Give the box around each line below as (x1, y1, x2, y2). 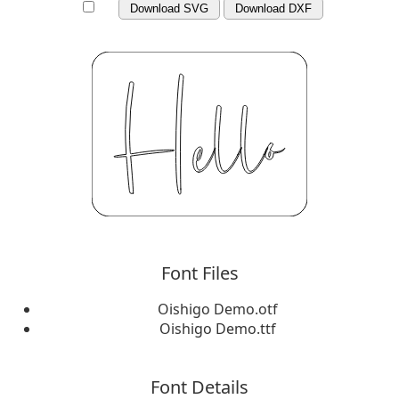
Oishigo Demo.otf (157, 298, 278, 319)
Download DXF (235, 2, 312, 15)
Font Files (160, 260, 239, 285)
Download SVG (130, 2, 208, 15)
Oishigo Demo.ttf (159, 318, 276, 338)
